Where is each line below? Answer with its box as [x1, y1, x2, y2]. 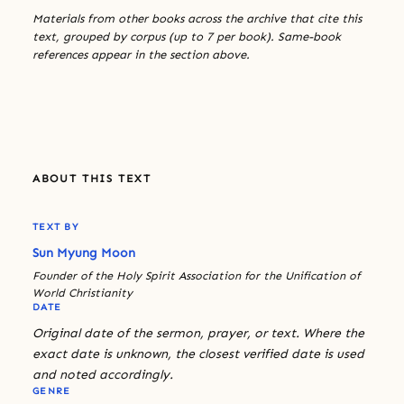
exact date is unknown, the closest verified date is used [32, 345, 364, 362]
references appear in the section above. [32, 47, 250, 61]
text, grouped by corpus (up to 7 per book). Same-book [32, 29, 341, 43]
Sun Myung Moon [32, 244, 135, 261]
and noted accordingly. [32, 366, 173, 382]
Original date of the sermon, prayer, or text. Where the [32, 325, 364, 341]
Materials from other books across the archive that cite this [32, 11, 362, 25]
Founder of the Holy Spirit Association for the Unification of [32, 268, 360, 282]
